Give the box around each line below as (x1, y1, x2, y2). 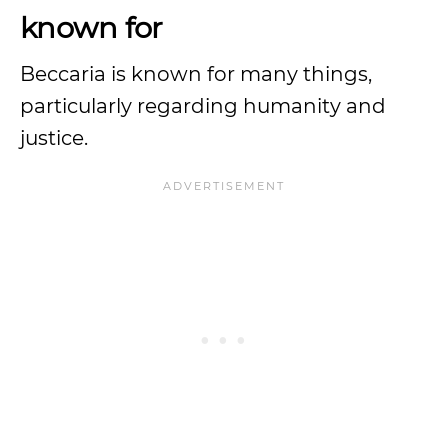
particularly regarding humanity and (20, 94, 386, 118)
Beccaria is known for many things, (20, 62, 372, 86)
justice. (20, 126, 93, 150)
